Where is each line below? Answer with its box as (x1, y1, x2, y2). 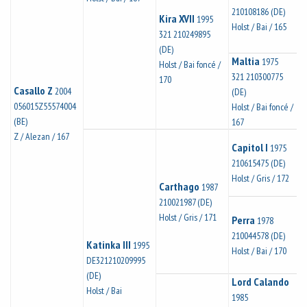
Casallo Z (14, 84, 53, 97)
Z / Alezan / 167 (14, 130, 69, 143)
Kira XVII (159, 12, 195, 25)
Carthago (159, 180, 199, 193)
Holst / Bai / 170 (232, 245, 286, 257)
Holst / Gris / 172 (232, 172, 289, 184)
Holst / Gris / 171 (159, 211, 217, 223)
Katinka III (86, 238, 131, 251)
